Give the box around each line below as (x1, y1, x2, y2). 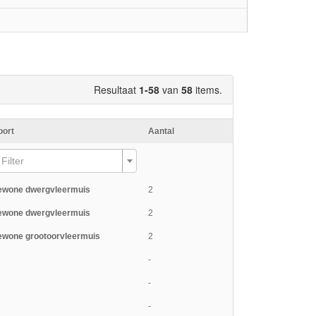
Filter (1, 155, 24, 167)
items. (193, 83, 222, 97)
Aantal (148, 126, 174, 137)
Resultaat (94, 83, 139, 97)
